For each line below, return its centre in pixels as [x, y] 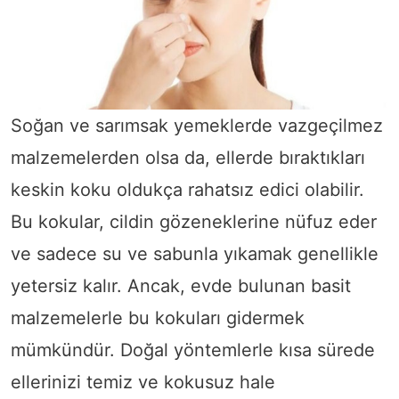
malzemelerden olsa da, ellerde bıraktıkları [188, 157]
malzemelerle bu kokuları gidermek [158, 318]
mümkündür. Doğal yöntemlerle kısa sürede [193, 350]
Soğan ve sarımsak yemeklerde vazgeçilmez [197, 125]
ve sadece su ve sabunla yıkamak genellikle [195, 253]
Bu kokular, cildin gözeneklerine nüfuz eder [194, 221]
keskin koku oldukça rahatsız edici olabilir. [187, 189]
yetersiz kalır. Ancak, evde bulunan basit [181, 285]
